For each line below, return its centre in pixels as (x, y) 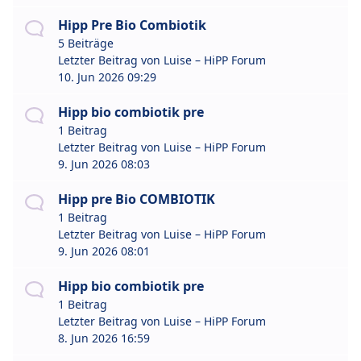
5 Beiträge (86, 44)
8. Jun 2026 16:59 (104, 338)
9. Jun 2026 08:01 (104, 251)
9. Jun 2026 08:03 (104, 164)
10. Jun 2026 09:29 (107, 77)
